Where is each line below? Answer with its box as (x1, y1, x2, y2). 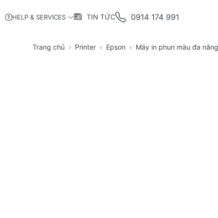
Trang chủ (33, 43, 65, 52)
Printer (75, 43, 96, 52)
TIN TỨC (87, 13, 115, 21)
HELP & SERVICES (12, 13, 66, 21)
